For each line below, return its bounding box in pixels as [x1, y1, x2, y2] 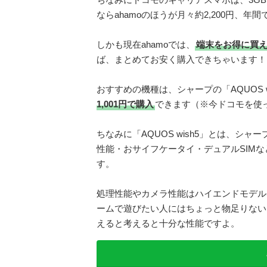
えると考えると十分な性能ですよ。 [97, 218, 240, 229]
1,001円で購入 [97, 99, 154, 110]
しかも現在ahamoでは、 [97, 39, 195, 50]
